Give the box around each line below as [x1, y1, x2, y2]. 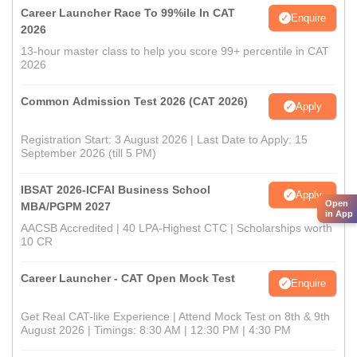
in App [325, 209, 353, 219]
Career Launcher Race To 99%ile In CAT [21, 6, 235, 19]
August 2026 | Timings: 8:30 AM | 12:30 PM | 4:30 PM [21, 324, 291, 336]
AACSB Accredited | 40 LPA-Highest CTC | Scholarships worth [21, 222, 332, 234]
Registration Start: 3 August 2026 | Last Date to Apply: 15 [21, 133, 308, 146]
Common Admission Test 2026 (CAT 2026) [21, 95, 248, 108]
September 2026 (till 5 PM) [21, 147, 156, 159]
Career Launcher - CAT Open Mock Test [21, 272, 235, 284]
